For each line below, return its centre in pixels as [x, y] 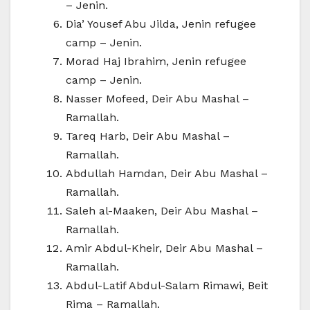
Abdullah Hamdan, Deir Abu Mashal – [167, 174]
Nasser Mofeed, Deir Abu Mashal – [157, 99]
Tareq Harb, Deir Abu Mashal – [148, 136]
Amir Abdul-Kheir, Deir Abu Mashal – [164, 248]
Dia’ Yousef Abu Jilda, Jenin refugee [161, 24]
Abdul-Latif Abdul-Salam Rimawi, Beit [167, 286]
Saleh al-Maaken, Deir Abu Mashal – [162, 211]
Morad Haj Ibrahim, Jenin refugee [156, 62]
